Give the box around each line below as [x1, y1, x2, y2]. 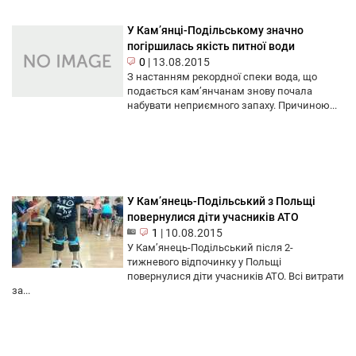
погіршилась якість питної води [127, 40, 295, 53]
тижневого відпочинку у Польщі [127, 256, 281, 269]
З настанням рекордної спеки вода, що [127, 71, 317, 83]
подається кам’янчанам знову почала [127, 85, 312, 98]
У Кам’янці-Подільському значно [127, 24, 304, 37]
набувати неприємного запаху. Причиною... [127, 99, 337, 112]
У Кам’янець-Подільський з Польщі [127, 195, 315, 208]
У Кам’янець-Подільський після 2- [127, 242, 293, 254]
